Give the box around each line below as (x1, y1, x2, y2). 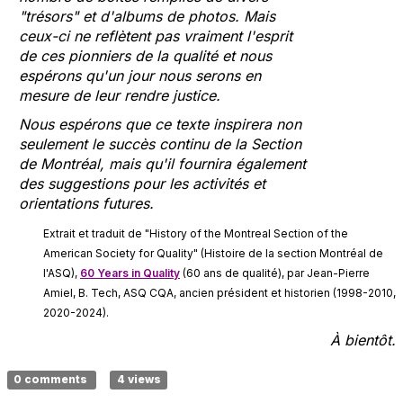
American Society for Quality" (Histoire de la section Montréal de (43, 246, 383, 260)
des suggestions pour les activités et (19, 175, 265, 193)
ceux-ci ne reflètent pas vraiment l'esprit (19, 27, 292, 45)
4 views (116, 372, 161, 386)
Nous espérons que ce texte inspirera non (19, 115, 301, 133)
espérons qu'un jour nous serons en (19, 67, 261, 85)
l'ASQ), (43, 266, 80, 280)
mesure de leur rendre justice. (19, 86, 225, 104)
